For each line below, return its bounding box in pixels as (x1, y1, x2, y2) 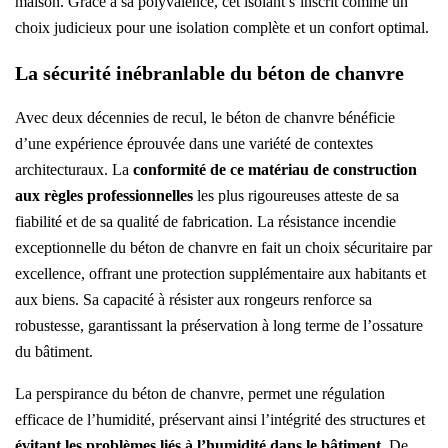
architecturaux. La (15, 161, 133, 179)
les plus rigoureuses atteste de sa (193, 187, 399, 205)
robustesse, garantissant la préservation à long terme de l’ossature (15, 317, 423, 335)
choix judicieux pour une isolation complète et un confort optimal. (15, 19, 429, 37)
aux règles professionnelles (15, 187, 193, 205)
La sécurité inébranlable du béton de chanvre (15, 62, 404, 85)
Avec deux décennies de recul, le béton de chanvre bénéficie (15, 109, 395, 127)
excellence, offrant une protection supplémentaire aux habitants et (15, 265, 426, 283)
